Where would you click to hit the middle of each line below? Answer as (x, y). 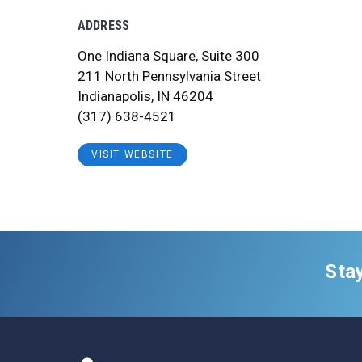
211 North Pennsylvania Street (169, 76)
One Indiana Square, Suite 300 (168, 56)
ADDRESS (104, 25)
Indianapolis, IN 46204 (145, 96)
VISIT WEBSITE (133, 155)
